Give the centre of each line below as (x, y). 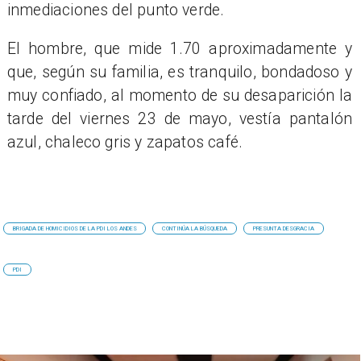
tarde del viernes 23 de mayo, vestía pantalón (180, 118)
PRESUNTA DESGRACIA (283, 229)
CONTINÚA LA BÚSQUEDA (195, 229)
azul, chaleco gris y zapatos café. (125, 142)
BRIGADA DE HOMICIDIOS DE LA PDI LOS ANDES (75, 229)
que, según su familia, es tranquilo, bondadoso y (180, 72)
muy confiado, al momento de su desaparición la (180, 95)
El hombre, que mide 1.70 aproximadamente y (180, 48)
